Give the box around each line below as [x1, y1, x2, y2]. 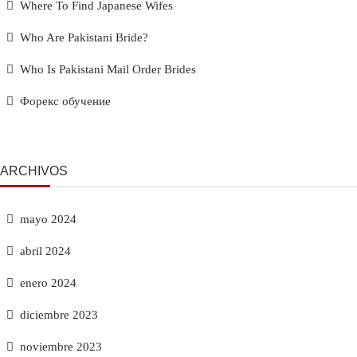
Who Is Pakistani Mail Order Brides [20, 63, 196, 76]
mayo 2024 [20, 213, 76, 226]
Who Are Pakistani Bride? [20, 31, 148, 44]
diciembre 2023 [20, 308, 98, 321]
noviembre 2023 [20, 340, 102, 353]
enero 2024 [20, 277, 76, 289]
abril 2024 [20, 245, 71, 257]
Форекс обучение [20, 95, 111, 108]
